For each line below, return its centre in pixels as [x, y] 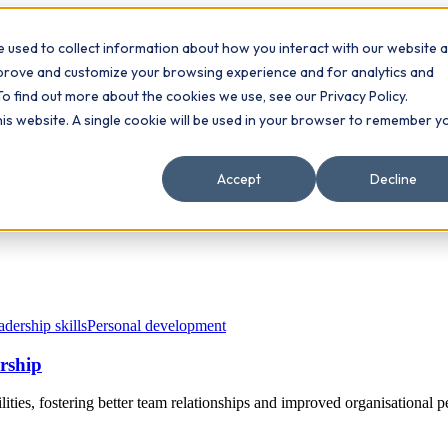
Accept [239, 179]
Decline [393, 179]
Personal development [156, 325]
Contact [67, 47]
